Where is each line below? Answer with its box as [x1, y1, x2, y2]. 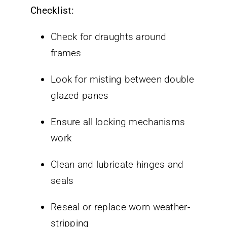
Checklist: [30, 4, 74, 16]
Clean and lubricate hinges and [51, 158, 184, 170]
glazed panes [51, 89, 109, 101]
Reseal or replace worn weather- [51, 201, 190, 213]
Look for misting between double [51, 73, 194, 85]
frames [51, 47, 82, 59]
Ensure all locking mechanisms [51, 116, 185, 128]
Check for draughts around [51, 30, 167, 43]
